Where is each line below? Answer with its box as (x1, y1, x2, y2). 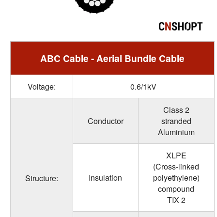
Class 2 (163, 104, 189, 115)
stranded (161, 115, 191, 126)
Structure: (25, 172, 58, 184)
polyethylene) (153, 171, 200, 183)
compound (158, 183, 195, 194)
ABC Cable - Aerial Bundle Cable (40, 51, 185, 65)
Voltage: (27, 80, 56, 92)
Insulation (89, 171, 123, 183)
